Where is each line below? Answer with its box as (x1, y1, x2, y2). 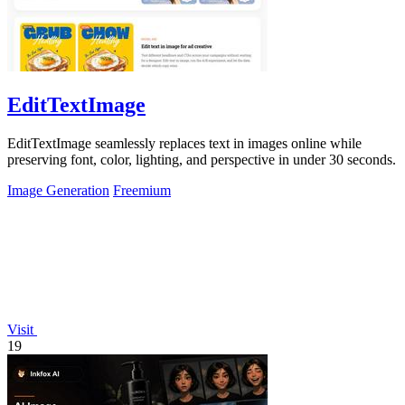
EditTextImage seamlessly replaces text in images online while (7, 135, 362, 151)
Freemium (113, 182, 171, 198)
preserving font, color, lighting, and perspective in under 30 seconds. (7, 151, 396, 167)
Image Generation (7, 182, 109, 198)
